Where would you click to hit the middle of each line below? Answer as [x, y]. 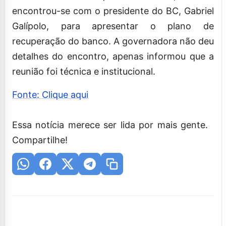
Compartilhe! [40, 140]
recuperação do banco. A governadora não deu [113, 41]
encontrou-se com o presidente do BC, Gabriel [113, 11]
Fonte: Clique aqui [50, 94]
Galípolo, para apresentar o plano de [113, 26]
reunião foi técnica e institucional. [84, 71]
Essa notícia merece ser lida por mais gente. [110, 125]
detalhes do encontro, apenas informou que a [113, 56]
